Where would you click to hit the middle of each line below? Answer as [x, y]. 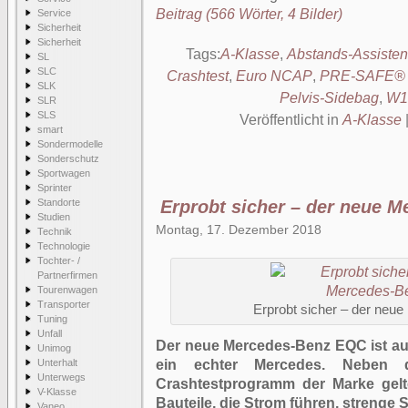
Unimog [54, 348]
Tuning [52, 319]
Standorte [59, 202]
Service [54, 13]
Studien [54, 217]
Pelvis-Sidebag [329, 98]
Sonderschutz [68, 158]
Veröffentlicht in [291, 120]
